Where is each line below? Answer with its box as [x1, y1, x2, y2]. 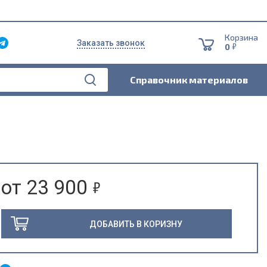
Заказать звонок [76, 38, 145, 48]
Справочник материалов [130, 74, 248, 85]
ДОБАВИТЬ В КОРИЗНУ [89, 219, 182, 229]
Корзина [224, 32, 258, 42]
